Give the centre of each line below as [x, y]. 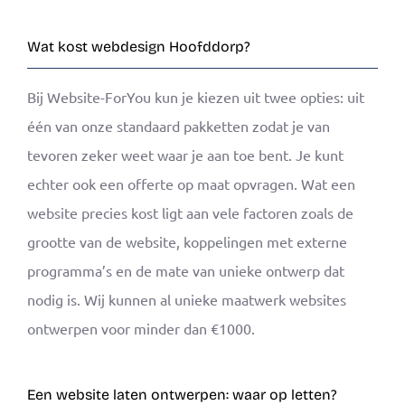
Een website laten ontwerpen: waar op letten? [182, 394]
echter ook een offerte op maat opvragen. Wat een [191, 183]
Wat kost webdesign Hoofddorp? [139, 46]
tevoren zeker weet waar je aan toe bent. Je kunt [185, 154]
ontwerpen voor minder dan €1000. [141, 328]
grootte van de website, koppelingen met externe [187, 241]
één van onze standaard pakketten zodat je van [179, 125]
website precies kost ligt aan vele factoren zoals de [190, 212]
